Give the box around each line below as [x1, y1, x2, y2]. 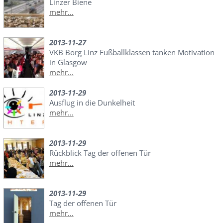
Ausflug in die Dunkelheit [49, 98, 135, 108]
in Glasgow [49, 57, 87, 68]
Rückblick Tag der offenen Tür [49, 148, 151, 158]
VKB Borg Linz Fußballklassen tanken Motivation [49, 47, 215, 58]
